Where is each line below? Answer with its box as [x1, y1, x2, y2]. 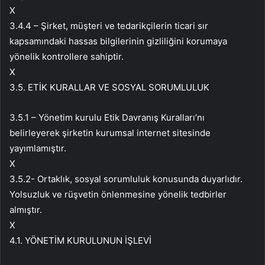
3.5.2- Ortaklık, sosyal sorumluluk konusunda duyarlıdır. [9, 173, 243, 185]
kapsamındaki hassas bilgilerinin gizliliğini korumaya [9, 35, 227, 47]
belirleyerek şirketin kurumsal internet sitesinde [9, 127, 211, 139]
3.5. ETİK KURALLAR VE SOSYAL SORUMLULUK [9, 82, 209, 93]
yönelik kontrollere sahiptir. [9, 51, 124, 63]
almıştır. [9, 204, 42, 216]
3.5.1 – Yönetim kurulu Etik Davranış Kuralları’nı [9, 112, 205, 124]
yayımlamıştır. [9, 143, 66, 154]
